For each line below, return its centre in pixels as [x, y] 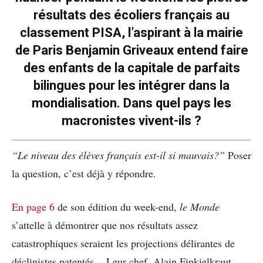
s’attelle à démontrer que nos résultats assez [105, 225]
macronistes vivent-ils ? [131, 121]
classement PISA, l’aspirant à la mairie [131, 33]
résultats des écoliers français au [131, 15]
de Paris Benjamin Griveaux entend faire [131, 50]
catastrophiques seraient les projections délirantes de [123, 243]
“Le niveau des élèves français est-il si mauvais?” [120, 155]
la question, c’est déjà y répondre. [86, 173]
